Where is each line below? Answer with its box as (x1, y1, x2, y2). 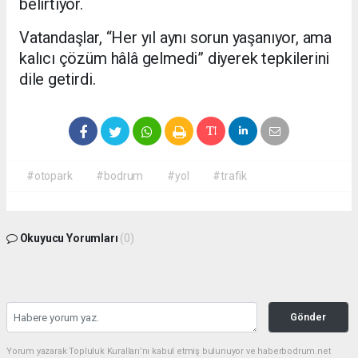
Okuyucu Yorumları (17, 232, 121, 245)
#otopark (26, 169, 73, 183)
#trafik (213, 169, 248, 183)
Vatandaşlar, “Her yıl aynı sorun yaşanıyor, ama (19, 28, 332, 48)
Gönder (290, 311, 327, 324)
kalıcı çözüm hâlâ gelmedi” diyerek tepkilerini (19, 49, 330, 69)
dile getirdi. (19, 70, 96, 89)
